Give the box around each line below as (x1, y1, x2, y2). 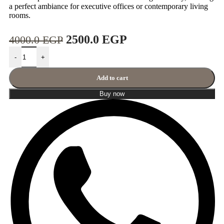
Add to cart (96, 74, 128, 82)
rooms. (9, 11, 30, 20)
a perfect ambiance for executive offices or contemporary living (9, 2, 208, 11)
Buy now (99, 90, 124, 98)
